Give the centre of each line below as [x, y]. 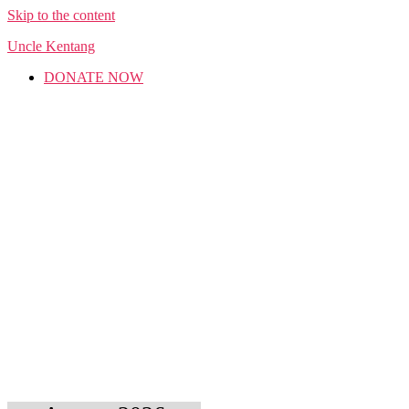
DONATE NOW [94, 77]
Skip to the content [61, 15]
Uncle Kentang [51, 46]
